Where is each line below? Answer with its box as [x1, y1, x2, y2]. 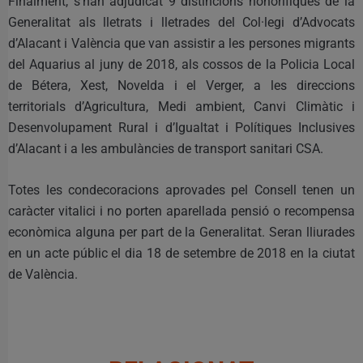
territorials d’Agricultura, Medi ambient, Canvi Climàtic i [8, 98, 355, 114]
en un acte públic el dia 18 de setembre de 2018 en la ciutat [8, 245, 355, 261]
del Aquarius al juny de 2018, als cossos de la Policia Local [8, 56, 355, 72]
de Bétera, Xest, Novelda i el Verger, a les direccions [8, 77, 355, 93]
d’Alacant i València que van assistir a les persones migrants [8, 35, 355, 51]
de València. [8, 266, 78, 282]
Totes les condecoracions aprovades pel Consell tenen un [8, 181, 355, 198]
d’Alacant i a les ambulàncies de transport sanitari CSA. [8, 140, 323, 156]
